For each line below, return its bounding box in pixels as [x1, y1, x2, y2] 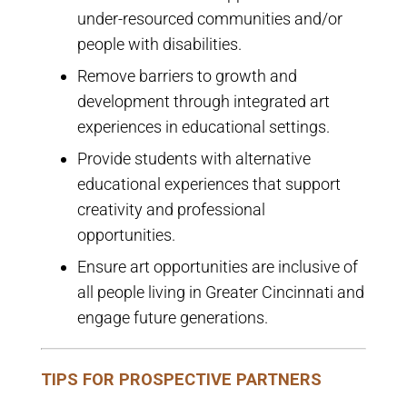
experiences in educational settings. [76, 117, 330, 137]
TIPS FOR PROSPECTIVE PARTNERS [40, 369, 322, 389]
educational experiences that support [76, 174, 341, 194]
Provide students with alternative [76, 149, 311, 169]
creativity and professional [76, 200, 265, 220]
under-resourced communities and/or [76, 9, 342, 29]
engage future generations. [76, 308, 268, 328]
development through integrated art [76, 92, 330, 112]
